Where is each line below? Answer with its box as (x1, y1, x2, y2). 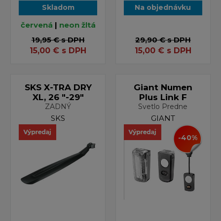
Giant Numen (133, 82, 192, 92)
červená (20, 20, 53, 30)
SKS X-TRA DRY (24, 82, 92, 92)
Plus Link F (139, 92, 187, 102)
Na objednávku (135, 2, 191, 12)
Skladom (41, 2, 74, 12)
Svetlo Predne (138, 102, 188, 111)
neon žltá (59, 20, 96, 30)
